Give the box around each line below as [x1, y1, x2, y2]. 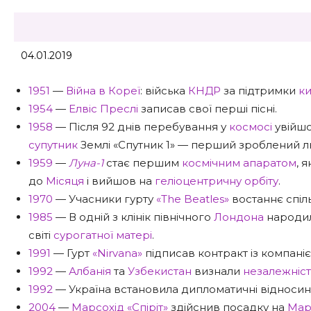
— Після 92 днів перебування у [53, 120, 229, 133]
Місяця [46, 174, 84, 187]
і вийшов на [84, 174, 155, 187]
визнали [192, 264, 243, 278]
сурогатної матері [53, 228, 152, 242]
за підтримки [221, 84, 299, 97]
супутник [28, 138, 78, 151]
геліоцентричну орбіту [155, 174, 278, 187]
